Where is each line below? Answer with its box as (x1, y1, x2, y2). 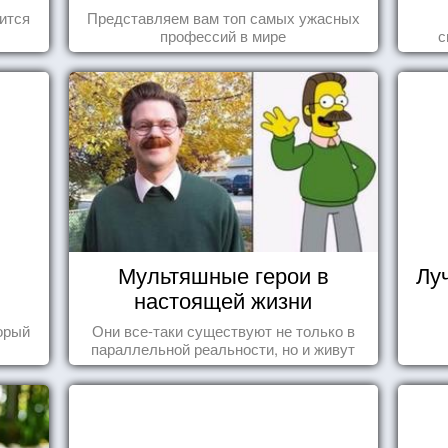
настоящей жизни (134, 284, 313, 315)
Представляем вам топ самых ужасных (86, 7, 360, 28)
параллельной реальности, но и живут (91, 338, 356, 359)
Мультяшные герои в (117, 259, 329, 290)
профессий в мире (160, 25, 287, 46)
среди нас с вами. (161, 356, 285, 377)
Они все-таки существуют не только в (91, 320, 355, 341)
